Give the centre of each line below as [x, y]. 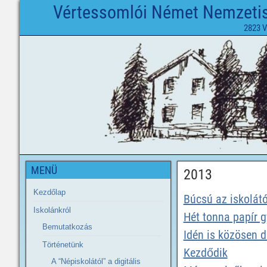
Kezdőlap [49, 192]
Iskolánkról [52, 210]
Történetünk [63, 245]
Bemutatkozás [67, 227]
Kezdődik [205, 253]
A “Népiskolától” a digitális [96, 261]
